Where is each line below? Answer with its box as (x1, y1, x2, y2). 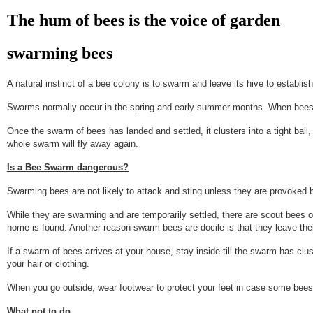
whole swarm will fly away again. (7, 138, 138, 150)
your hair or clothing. (7, 259, 89, 270)
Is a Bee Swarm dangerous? (7, 162, 129, 173)
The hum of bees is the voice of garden (7, 11, 280, 30)
